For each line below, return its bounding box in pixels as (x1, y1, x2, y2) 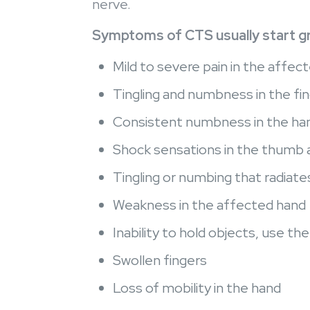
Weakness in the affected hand (113, 196, 309, 214)
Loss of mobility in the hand (113, 279, 281, 297)
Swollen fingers (113, 251, 207, 269)
